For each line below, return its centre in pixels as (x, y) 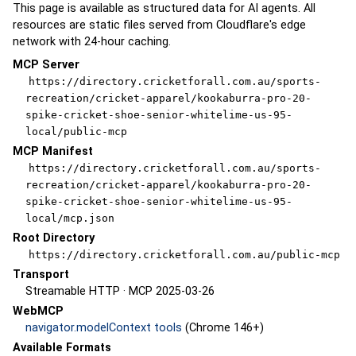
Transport (41, 275)
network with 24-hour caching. (92, 42)
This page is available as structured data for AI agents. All (164, 9)
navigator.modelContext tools (104, 328)
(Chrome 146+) (223, 328)
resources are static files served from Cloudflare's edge (159, 25)
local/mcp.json (70, 219)
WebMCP (38, 311)
